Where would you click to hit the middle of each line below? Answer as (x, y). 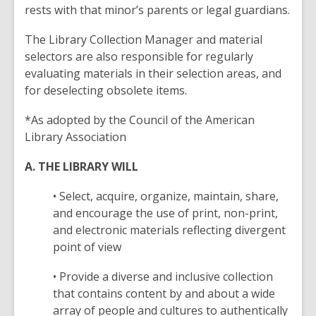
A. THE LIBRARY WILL (81, 166)
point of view (87, 247)
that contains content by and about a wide (164, 293)
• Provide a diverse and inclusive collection (163, 276)
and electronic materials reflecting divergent (169, 230)
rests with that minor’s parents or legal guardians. (157, 10)
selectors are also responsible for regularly (139, 56)
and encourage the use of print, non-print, (165, 213)
